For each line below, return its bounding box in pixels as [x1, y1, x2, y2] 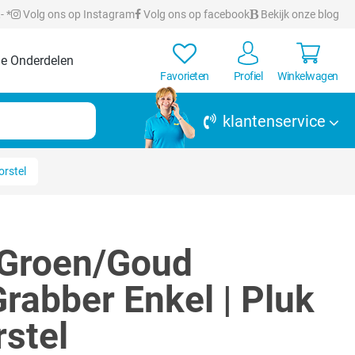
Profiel [233, 70, 263, 82]
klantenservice [223, 111, 326, 131]
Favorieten [160, 70, 209, 82]
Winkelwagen [277, 70, 338, 82]
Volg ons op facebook [141, 7, 250, 21]
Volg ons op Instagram [21, 7, 135, 21]
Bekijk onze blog [258, 7, 339, 21]
